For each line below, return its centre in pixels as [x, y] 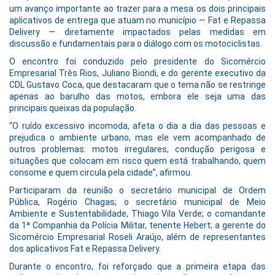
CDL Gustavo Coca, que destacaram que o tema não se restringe [137, 85]
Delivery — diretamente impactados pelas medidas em [137, 32]
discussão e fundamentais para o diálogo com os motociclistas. [136, 44]
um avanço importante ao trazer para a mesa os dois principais [137, 9]
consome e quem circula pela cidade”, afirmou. [101, 173]
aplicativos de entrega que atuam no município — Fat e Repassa [137, 21]
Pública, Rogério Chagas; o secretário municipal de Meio [137, 202]
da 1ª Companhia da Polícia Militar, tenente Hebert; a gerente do [137, 226]
